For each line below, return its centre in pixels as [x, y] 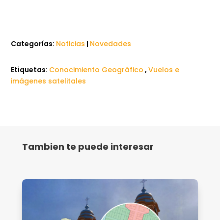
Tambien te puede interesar [88, 146]
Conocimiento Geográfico [96, 69]
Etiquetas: [30, 69]
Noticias [71, 43]
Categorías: [34, 43]
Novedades [111, 43]
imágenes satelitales [49, 81]
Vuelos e [164, 69]
